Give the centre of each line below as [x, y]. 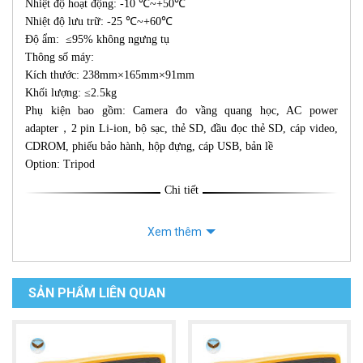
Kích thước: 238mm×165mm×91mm [110, 75]
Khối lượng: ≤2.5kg [71, 93]
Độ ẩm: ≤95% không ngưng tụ [97, 40]
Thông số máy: [60, 58]
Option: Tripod [60, 164]
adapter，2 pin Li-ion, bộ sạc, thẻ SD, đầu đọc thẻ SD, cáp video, [181, 129]
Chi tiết [181, 190]
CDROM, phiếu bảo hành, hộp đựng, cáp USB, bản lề [149, 147]
